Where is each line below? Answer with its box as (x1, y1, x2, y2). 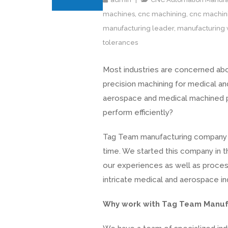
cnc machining (138, 10, 186, 18)
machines (103, 10, 135, 18)
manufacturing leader (103, 24, 174, 32)
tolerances (103, 39, 138, 46)
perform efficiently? (103, 108, 173, 117)
